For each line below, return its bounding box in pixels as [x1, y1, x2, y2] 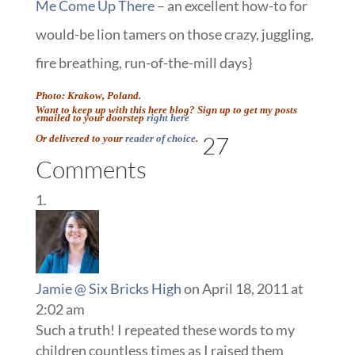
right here [146, 112, 189, 124]
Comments [35, 155, 147, 185]
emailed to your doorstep [35, 112, 147, 124]
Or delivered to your [35, 132, 125, 145]
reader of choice [124, 132, 196, 145]
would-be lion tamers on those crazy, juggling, [35, 25, 314, 44]
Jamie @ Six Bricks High [35, 280, 181, 298]
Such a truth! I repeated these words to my [35, 321, 295, 339]
